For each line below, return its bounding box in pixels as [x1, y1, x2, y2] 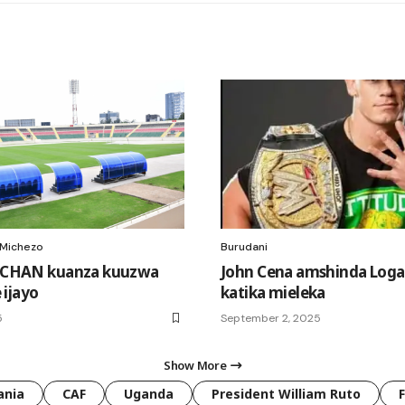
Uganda [124, 384, 174, 402]
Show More [164, 356, 227, 373]
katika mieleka [221, 281, 325, 303]
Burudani [221, 239, 268, 254]
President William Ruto [212, 384, 361, 402]
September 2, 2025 [221, 310, 321, 325]
